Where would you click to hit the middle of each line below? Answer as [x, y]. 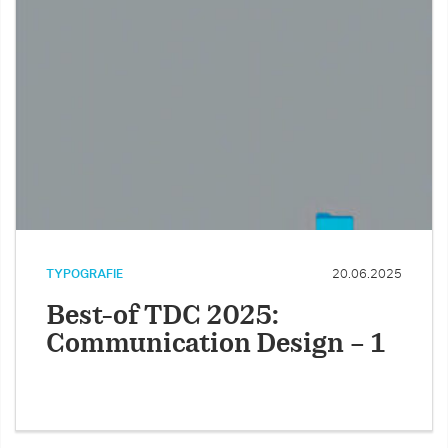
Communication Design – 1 [215, 345]
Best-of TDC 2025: [162, 317]
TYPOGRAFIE [84, 274]
